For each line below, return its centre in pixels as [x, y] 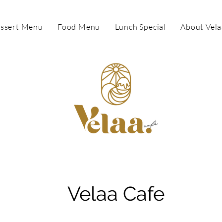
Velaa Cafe [116, 194]
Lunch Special [140, 27]
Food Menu [79, 27]
